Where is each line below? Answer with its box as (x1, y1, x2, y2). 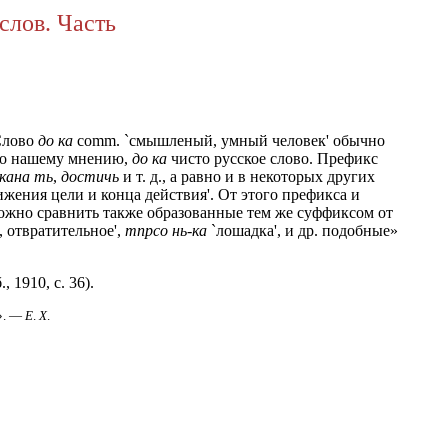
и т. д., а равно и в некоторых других (119, 168, 375, 185)
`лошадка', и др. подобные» (207, 222, 398, 239)
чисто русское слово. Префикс (167, 150, 378, 167)
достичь (61, 168, 119, 185)
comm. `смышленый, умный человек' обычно (73, 132, 385, 149)
